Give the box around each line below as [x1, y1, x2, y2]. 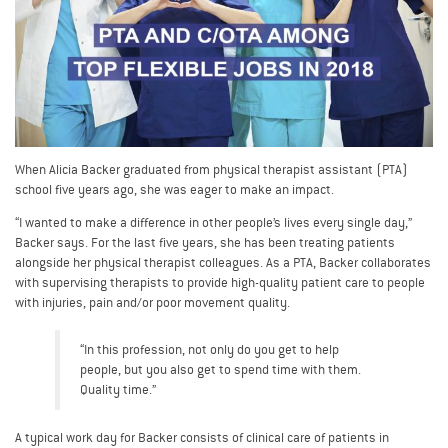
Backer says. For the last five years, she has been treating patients [15, 233, 395, 251]
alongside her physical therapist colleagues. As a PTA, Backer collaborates [15, 253, 431, 271]
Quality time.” [80, 381, 156, 399]
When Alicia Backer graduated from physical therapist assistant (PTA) [15, 160, 408, 178]
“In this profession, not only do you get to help [80, 341, 339, 359]
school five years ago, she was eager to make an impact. [15, 180, 334, 198]
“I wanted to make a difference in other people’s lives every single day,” [15, 213, 412, 231]
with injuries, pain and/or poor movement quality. [15, 293, 290, 311]
